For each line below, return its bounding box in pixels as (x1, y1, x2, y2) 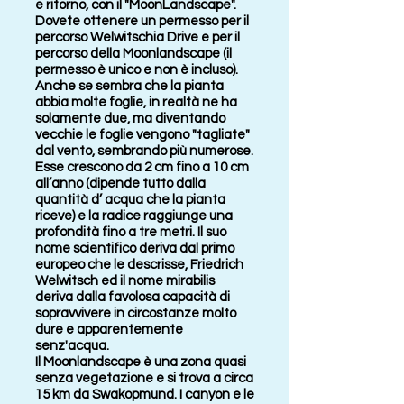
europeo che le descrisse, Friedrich (35, 258, 243, 271)
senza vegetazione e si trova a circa (35, 372, 253, 385)
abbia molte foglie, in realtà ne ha (35, 96, 237, 109)
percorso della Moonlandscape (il (35, 47, 232, 60)
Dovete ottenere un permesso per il (35, 14, 249, 28)
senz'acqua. (35, 339, 109, 353)
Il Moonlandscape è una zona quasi (35, 355, 246, 369)
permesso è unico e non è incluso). (35, 63, 238, 77)
